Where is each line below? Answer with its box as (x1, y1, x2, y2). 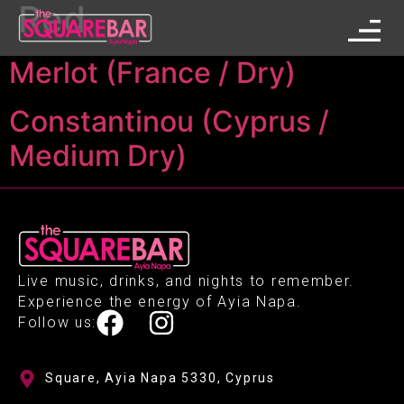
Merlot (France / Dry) (9, 55, 296, 90)
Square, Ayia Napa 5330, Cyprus (45, 371, 275, 385)
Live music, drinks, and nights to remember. (18, 272, 355, 289)
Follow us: (18, 314, 96, 331)
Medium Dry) (9, 138, 187, 173)
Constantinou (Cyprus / (9, 104, 329, 139)
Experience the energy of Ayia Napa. (18, 293, 302, 310)
